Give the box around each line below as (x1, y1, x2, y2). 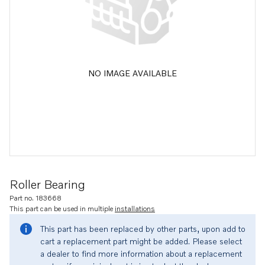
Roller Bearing (9, 177, 85, 191)
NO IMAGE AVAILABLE (88, 67, 177, 78)
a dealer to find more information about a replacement (40, 248, 242, 258)
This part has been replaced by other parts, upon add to (40, 224, 245, 234)
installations (115, 204, 155, 213)
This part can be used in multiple (9, 204, 115, 213)
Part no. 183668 (9, 193, 62, 202)
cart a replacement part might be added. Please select (40, 236, 242, 246)
